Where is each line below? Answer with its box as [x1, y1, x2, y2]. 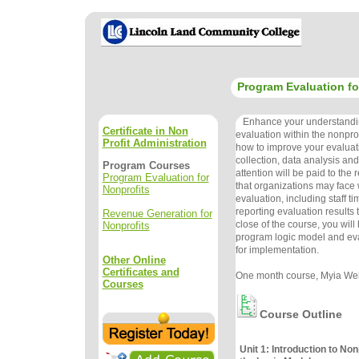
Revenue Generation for [102, 207, 212, 220]
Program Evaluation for [102, 171, 209, 184]
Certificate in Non [102, 124, 188, 137]
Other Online [102, 253, 166, 266]
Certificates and [102, 265, 179, 278]
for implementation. [235, 244, 319, 256]
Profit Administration [102, 136, 207, 149]
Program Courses [102, 159, 190, 171]
